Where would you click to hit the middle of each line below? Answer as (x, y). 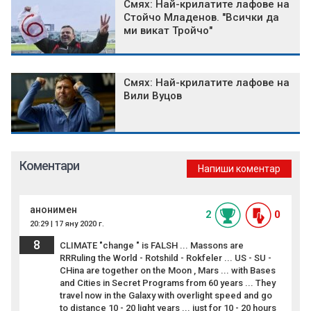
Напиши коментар (239, 169)
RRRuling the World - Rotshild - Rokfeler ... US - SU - (166, 258)
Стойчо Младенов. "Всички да (201, 18)
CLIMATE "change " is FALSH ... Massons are (152, 246)
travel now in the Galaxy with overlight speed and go (166, 296)
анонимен (53, 210)
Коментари (49, 166)
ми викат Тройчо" (168, 31)
